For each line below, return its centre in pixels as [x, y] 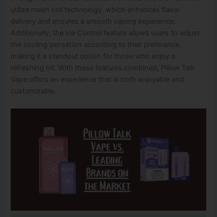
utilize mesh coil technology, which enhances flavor [96, 10]
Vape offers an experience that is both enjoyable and [98, 80]
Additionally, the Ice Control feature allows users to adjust [105, 33]
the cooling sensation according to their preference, [96, 45]
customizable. [34, 91]
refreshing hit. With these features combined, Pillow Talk [103, 68]
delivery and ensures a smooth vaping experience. [93, 22]
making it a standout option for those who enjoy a [93, 56]
